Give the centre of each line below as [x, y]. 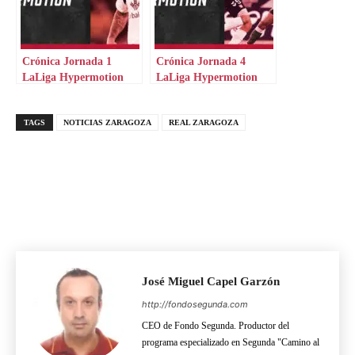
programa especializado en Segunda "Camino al [231, 342]
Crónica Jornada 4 [201, 61]
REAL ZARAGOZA [204, 122]
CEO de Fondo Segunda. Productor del [216, 326]
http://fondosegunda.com [195, 304]
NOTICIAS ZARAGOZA [107, 122]
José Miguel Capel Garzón [211, 281]
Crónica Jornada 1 [67, 61]
